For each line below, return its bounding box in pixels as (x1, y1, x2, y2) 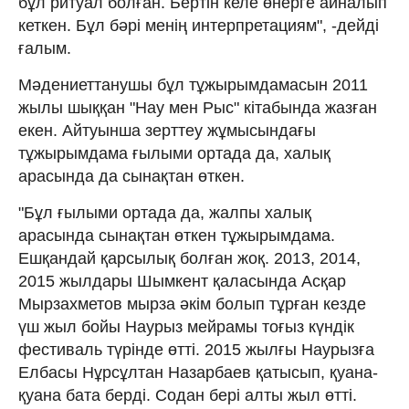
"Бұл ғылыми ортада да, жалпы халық (18, 203, 311, 222)
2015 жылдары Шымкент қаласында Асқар (18, 271, 346, 290)
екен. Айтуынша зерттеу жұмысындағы (18, 121, 316, 140)
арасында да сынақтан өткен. (18, 166, 245, 185)
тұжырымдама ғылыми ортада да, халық (18, 143, 330, 163)
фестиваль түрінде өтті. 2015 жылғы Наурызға (18, 340, 374, 359)
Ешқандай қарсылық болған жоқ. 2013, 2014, (18, 248, 361, 267)
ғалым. (18, 38, 71, 58)
